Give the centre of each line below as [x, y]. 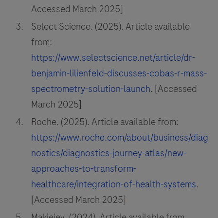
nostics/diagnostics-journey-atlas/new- [109, 153]
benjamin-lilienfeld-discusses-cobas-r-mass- [119, 73]
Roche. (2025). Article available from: [105, 122]
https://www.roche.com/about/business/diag [120, 137]
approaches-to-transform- [84, 169]
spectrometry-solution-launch [91, 89]
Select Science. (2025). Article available [110, 27]
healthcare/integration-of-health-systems [114, 184]
